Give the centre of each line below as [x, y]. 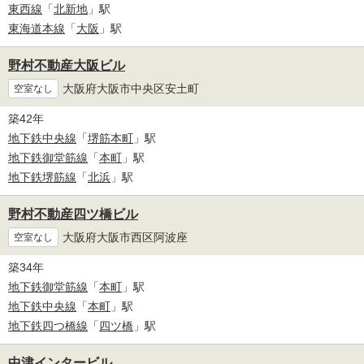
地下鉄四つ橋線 [48, 326]
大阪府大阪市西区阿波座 [125, 237]
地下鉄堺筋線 [42, 178]
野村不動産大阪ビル [67, 66]
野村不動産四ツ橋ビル [73, 214]
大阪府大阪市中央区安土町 [131, 88]
